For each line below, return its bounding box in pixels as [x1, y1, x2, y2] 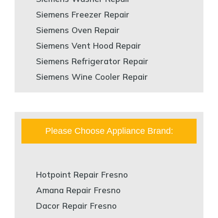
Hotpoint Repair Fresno [36, 169, 128, 180]
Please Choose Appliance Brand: [45, 126, 173, 136]
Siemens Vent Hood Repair [36, 40, 141, 51]
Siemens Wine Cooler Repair [36, 71, 148, 82]
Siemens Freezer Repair [36, 9, 129, 19]
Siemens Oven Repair [36, 24, 120, 35]
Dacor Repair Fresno [36, 200, 117, 211]
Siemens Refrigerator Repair [36, 55, 148, 66]
